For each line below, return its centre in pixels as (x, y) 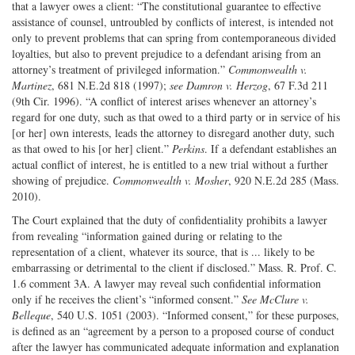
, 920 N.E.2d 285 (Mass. (284, 180)
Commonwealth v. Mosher (170, 180)
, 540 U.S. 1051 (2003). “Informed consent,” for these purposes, (195, 315)
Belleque (31, 315)
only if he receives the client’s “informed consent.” (127, 299)
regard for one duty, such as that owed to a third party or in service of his (176, 116)
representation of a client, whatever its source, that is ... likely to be (163, 251)
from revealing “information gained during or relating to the (147, 235)
